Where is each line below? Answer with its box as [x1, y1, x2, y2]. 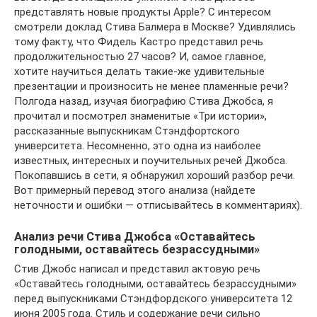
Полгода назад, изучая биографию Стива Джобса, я [14, 95, 273, 108]
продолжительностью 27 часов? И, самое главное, [14, 50, 266, 63]
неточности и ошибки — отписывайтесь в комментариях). [14, 199, 302, 212]
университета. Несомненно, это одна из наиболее [14, 139, 261, 152]
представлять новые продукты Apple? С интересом [14, 6, 271, 18]
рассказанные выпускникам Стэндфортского [14, 125, 240, 137]
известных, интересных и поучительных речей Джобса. [14, 154, 287, 167]
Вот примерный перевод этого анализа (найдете [14, 184, 255, 197]
